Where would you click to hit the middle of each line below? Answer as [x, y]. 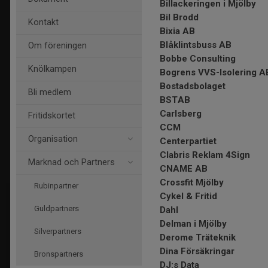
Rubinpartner [56, 186]
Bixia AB [177, 31]
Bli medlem [50, 92]
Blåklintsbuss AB [196, 45]
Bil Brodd [179, 17]
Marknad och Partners [71, 162]
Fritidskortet [52, 116]
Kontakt [43, 22]
